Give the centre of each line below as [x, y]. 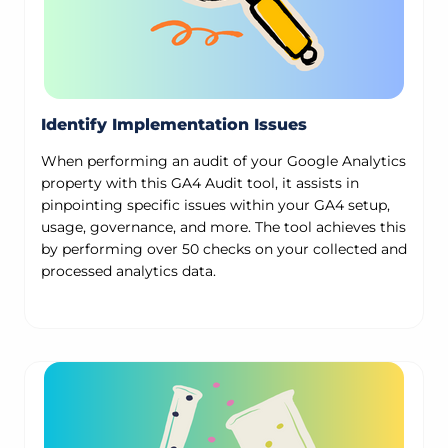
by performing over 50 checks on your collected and [224, 249]
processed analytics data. [128, 271]
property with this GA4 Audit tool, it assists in [200, 183]
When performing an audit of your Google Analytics [223, 161]
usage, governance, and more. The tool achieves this [223, 227]
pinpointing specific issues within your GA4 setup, [215, 205]
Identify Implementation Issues [174, 125]
